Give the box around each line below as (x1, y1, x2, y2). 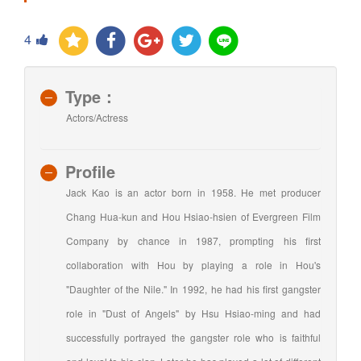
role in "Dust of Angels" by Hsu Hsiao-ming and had (66, 306, 321, 321)
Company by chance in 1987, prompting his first (66, 234, 321, 248)
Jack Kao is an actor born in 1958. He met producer (66, 185, 321, 200)
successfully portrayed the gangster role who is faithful (66, 330, 321, 345)
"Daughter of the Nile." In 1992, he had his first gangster (66, 282, 321, 297)
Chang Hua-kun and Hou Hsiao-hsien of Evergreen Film (66, 210, 321, 224)
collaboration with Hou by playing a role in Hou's (66, 258, 321, 272)
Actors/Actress (66, 110, 128, 125)
